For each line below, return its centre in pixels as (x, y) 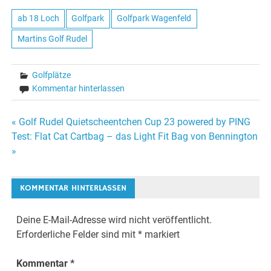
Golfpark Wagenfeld (154, 18)
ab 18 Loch (38, 18)
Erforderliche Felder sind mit (77, 234)
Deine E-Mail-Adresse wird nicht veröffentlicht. (114, 220)
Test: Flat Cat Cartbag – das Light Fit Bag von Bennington (135, 137)
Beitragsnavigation (82, 126)
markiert (161, 234)
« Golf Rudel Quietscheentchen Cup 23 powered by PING (131, 122)
